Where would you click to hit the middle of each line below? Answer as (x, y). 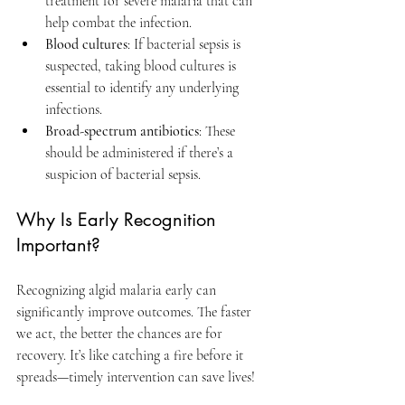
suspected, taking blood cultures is (142, 66)
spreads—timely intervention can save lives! (136, 377)
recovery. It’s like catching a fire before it (132, 355)
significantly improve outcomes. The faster (136, 312)
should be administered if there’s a (141, 153)
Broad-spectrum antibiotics (122, 131)
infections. (74, 109)
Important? (58, 245)
